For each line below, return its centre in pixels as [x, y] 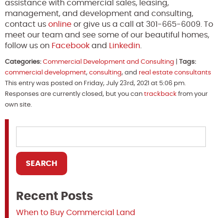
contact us [27, 24]
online [60, 24]
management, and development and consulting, [99, 13]
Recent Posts [54, 196]
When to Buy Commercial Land [76, 212]
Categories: [23, 62]
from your [192, 94]
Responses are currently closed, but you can [74, 94]
